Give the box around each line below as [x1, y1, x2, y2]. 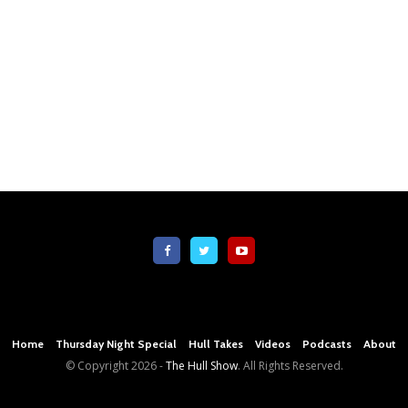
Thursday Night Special [56, 336, 177, 351]
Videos [255, 336, 291, 351]
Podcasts [302, 336, 352, 351]
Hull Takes [189, 336, 243, 351]
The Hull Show [165, 357, 238, 373]
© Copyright [65, 357, 128, 373]
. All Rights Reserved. [237, 357, 343, 373]
